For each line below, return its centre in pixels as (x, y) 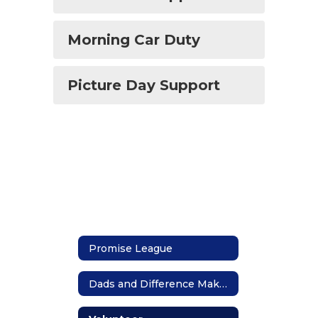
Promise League (131, 248)
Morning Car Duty (134, 40)
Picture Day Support (144, 85)
